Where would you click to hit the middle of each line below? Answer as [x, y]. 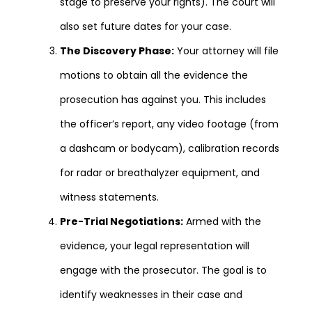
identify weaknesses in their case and [151, 294]
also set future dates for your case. [146, 26]
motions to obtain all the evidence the [154, 75]
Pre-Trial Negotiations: [122, 221]
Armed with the [222, 221]
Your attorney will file [226, 50]
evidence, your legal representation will [155, 245]
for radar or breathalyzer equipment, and [160, 172]
